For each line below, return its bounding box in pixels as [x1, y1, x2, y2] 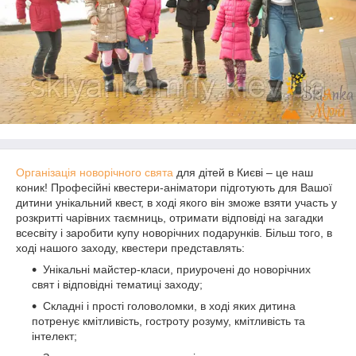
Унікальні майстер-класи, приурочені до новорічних [43, 263, 311, 276]
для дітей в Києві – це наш [173, 166, 313, 179]
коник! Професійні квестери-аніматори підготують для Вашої [16, 181, 332, 194]
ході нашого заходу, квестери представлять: [16, 242, 245, 254]
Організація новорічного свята [16, 166, 173, 179]
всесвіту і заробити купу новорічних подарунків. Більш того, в [16, 226, 332, 239]
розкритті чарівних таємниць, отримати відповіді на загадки [16, 211, 323, 224]
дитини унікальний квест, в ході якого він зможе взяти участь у [16, 196, 337, 209]
